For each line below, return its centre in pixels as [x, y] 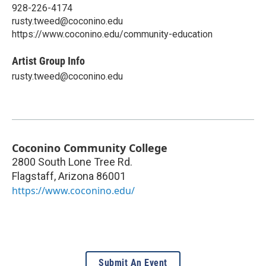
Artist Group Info [48, 61]
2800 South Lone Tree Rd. [72, 161]
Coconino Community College [90, 148]
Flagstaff [33, 176]
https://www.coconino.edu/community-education [112, 34]
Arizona [76, 176]
